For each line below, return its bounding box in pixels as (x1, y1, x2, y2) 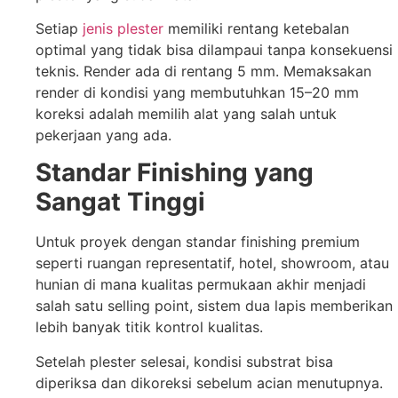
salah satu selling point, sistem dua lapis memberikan (36, 297, 393, 315)
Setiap (36, 20, 83, 37)
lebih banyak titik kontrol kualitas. (36, 318, 263, 337)
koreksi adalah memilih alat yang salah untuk (36, 105, 337, 123)
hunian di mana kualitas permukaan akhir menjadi (36, 275, 366, 294)
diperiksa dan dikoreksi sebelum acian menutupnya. (36, 373, 383, 392)
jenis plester (83, 20, 163, 37)
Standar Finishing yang (36, 157, 314, 188)
